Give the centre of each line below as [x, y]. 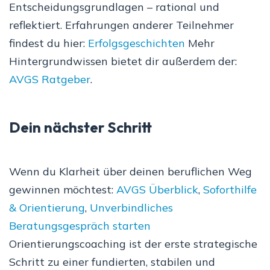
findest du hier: [49, 43]
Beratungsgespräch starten [80, 226]
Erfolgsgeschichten [137, 43]
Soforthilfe [230, 190]
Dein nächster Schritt [80, 127]
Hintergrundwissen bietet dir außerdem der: [123, 61]
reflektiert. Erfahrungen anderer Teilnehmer [121, 25]
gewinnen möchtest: [63, 190]
